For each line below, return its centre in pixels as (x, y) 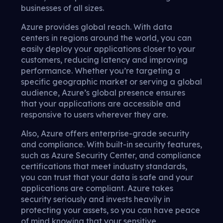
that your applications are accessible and (101, 104)
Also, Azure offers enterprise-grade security (105, 134)
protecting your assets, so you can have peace (111, 210)
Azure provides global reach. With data (97, 27)
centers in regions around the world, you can (106, 38)
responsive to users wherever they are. (94, 115)
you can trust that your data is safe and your (107, 177)
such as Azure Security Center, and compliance (111, 156)
